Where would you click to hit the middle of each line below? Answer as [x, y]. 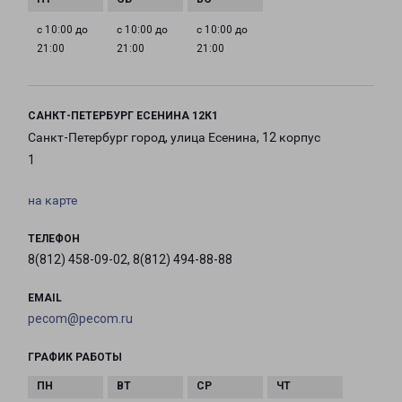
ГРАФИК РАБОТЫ [75, 358]
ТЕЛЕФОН [54, 239]
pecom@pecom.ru [80, 319]
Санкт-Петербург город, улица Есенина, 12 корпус [174, 138]
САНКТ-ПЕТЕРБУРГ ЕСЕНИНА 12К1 [123, 116]
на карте [52, 201]
